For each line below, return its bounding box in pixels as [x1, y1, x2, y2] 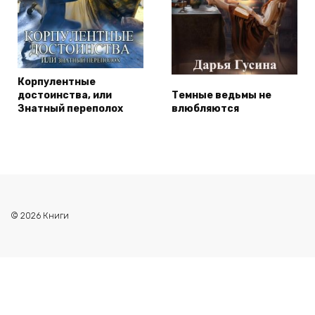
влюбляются [172, 102, 239, 115]
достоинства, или [18, 89, 112, 101]
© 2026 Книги [11, 210, 69, 221]
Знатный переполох [18, 102, 123, 115]
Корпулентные [18, 75, 96, 88]
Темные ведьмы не [172, 89, 271, 101]
